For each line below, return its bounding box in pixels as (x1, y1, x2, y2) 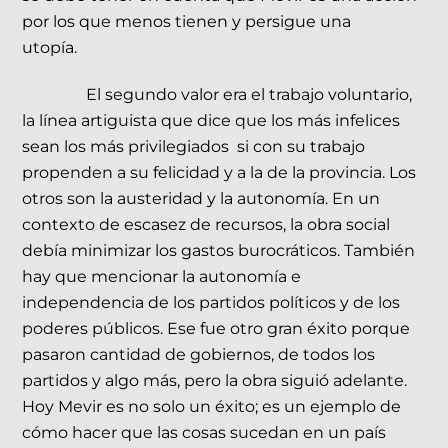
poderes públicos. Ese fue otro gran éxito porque (22, 319, 411, 339)
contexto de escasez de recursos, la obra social (22, 215, 391, 235)
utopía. (22, 38, 78, 58)
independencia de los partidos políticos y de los (22, 293, 401, 313)
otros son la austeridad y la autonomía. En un (22, 189, 381, 209)
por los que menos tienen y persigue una (22, 12, 352, 32)
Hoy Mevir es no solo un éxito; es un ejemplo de (22, 397, 402, 417)
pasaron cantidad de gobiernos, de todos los (22, 345, 376, 365)
